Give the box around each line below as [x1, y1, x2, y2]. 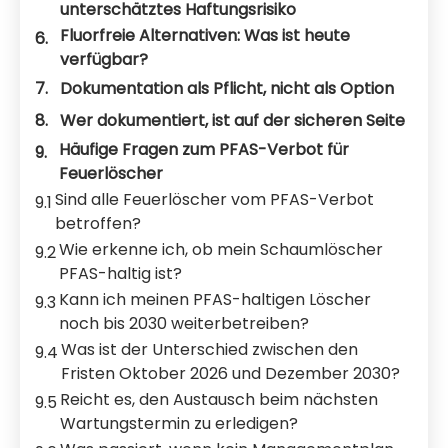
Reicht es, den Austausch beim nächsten [60, 388, 378, 411]
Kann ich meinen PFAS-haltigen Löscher [59, 288, 371, 311]
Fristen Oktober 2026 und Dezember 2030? [61, 362, 400, 385]
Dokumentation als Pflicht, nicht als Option [60, 77, 394, 100]
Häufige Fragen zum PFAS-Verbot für [59, 138, 349, 161]
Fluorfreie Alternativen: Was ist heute [60, 24, 350, 47]
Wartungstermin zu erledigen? [60, 412, 298, 435]
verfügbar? [60, 48, 148, 71]
